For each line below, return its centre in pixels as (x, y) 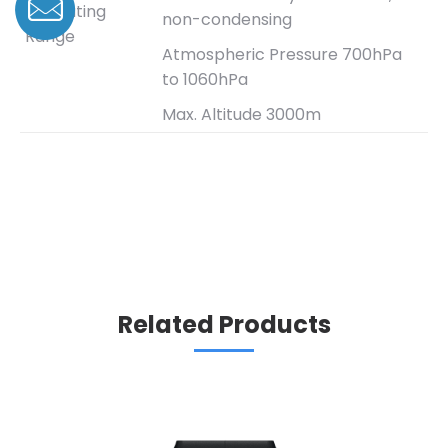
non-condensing (227, 19)
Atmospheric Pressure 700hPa (282, 54)
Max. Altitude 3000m (241, 114)
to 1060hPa (205, 79)
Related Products (224, 324)
